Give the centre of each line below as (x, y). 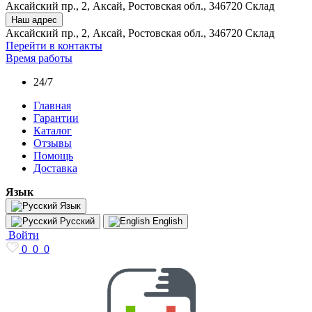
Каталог (53, 131)
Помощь (53, 156)
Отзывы (53, 143)
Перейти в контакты (54, 46)
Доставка (55, 168)
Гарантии (56, 118)
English (166, 221)
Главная (52, 106)
